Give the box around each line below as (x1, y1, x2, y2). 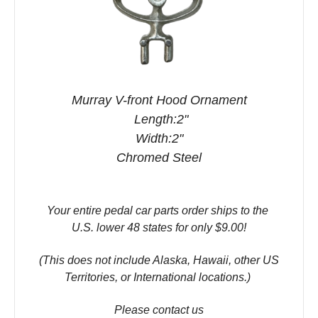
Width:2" (135, 131, 183, 146)
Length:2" (130, 111, 188, 126)
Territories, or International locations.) (65, 270, 253, 283)
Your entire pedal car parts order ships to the (47, 204, 271, 216)
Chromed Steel (116, 150, 202, 165)
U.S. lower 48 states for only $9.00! (72, 221, 246, 234)
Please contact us (114, 303, 204, 316)
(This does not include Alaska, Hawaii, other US (39, 253, 279, 266)
